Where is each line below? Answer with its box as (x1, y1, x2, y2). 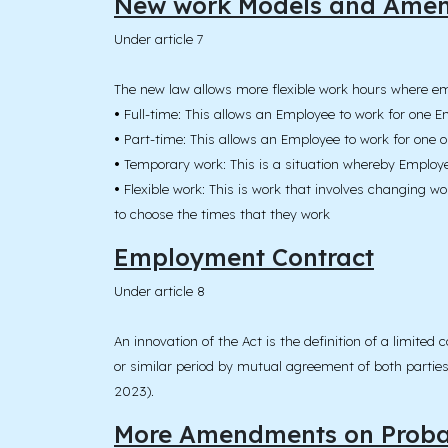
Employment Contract (114, 242, 374, 273)
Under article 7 (114, 31, 203, 48)
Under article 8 (114, 283, 205, 300)
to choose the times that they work (114, 206, 330, 223)
